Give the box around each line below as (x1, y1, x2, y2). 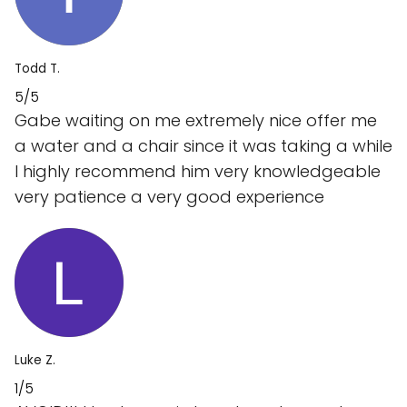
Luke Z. (15, 351, 55, 369)
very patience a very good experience (15, 184, 324, 208)
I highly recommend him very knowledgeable (15, 159, 381, 183)
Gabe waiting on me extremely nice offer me (15, 108, 377, 132)
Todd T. (15, 59, 60, 77)
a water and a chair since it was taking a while (15, 134, 392, 157)
